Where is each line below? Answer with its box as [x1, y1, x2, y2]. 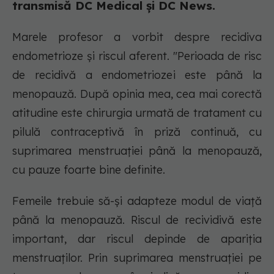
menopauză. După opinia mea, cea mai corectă [12, 87, 262, 102]
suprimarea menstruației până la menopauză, [12, 144, 262, 158]
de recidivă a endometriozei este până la [12, 68, 262, 83]
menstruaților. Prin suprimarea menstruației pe [12, 251, 262, 265]
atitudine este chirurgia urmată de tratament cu [12, 106, 262, 120]
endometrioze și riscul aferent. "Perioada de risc [12, 49, 262, 64]
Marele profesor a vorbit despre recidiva [12, 30, 262, 45]
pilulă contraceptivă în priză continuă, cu [12, 125, 262, 139]
